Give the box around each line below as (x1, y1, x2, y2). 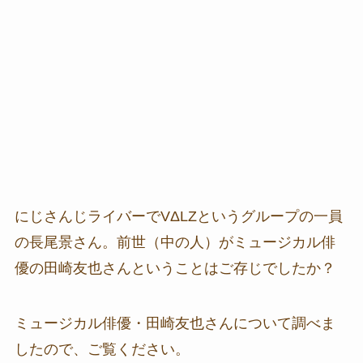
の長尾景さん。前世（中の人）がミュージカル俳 (14, 233, 335, 250)
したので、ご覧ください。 (14, 340, 190, 357)
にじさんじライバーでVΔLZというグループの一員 (14, 207, 343, 224)
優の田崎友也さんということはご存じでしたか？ (14, 259, 335, 276)
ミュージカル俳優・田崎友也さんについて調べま (14, 314, 335, 331)
